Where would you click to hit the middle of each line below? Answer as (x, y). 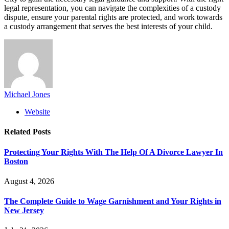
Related (18, 132)
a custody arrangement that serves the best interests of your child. (108, 27)
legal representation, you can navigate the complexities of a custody (112, 8)
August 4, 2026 (29, 181)
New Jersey (24, 211)
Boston (16, 161)
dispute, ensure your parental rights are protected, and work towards (113, 17)
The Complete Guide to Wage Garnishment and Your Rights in (113, 201)
